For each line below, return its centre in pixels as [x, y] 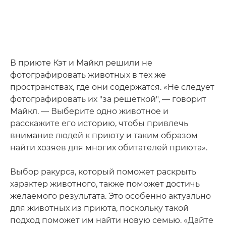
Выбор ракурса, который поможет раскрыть [103, 172]
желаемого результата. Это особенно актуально [110, 196]
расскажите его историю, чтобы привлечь [99, 123]
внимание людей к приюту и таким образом [104, 135]
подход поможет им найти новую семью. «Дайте [112, 220]
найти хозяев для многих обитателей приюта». [109, 147]
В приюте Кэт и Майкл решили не [81, 63]
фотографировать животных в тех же [88, 75]
